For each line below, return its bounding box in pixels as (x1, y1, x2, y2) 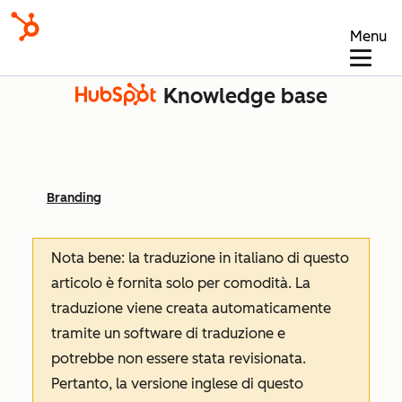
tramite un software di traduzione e (51, 325, 285, 342)
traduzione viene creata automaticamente (51, 300, 331, 317)
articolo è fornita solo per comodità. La (51, 275, 310, 292)
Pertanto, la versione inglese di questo (51, 375, 303, 392)
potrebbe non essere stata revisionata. (51, 350, 306, 367)
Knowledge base (162, 83, 328, 109)
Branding (47, 190, 101, 205)
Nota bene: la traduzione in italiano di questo (51, 249, 349, 267)
